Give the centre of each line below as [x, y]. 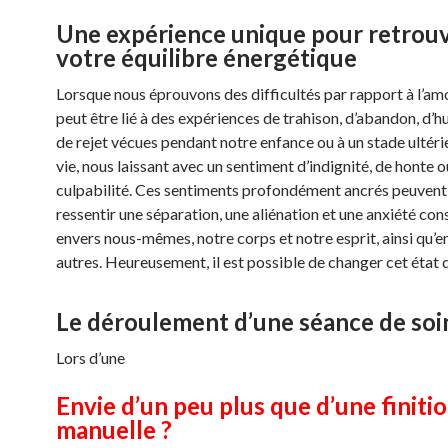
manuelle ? [114, 429]
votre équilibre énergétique [206, 57]
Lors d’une [90, 357]
